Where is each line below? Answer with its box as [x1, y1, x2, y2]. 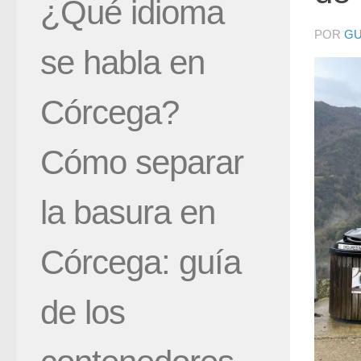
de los [40, 293, 125, 331]
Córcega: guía [40, 243, 241, 281]
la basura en [40, 193, 215, 231]
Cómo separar [40, 143, 243, 181]
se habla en [40, 43, 205, 81]
